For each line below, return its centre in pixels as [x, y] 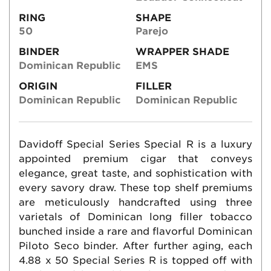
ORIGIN [38, 86]
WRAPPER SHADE [182, 52]
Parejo [152, 31]
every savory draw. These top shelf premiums [135, 188]
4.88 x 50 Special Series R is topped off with [135, 260]
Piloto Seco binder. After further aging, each [135, 246]
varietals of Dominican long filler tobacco [135, 217]
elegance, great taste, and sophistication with [135, 173]
